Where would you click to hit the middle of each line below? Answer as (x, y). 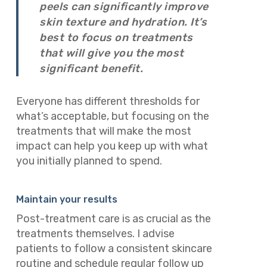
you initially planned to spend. (89, 161)
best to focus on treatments (116, 37)
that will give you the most (112, 53)
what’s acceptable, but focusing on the (112, 116)
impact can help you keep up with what (112, 146)
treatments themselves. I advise (95, 234)
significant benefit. (91, 68)
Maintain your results (66, 199)
